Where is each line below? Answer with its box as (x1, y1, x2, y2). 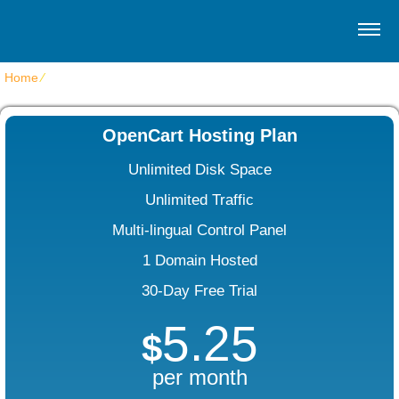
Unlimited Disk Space (127, 161, 272, 178)
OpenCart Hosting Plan (102, 126, 297, 145)
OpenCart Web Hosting (47, 70, 178, 85)
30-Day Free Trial (142, 282, 257, 299)
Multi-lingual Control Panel (112, 222, 287, 239)
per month (151, 365, 248, 389)
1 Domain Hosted (142, 252, 257, 269)
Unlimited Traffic (145, 191, 254, 208)
